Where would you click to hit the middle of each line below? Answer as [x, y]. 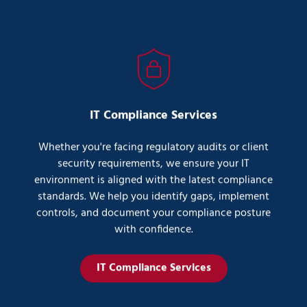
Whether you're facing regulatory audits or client [153, 147]
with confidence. [153, 229]
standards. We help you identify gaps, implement [153, 196]
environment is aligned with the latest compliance [153, 180]
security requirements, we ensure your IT [153, 163]
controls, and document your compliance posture [153, 213]
